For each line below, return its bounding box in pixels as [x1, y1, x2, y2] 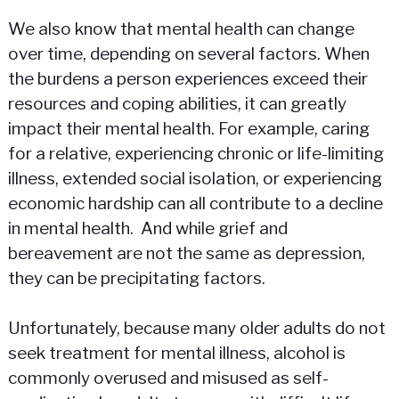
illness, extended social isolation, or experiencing [7, 167, 382, 189]
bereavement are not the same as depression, [7, 242, 365, 264]
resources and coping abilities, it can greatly [7, 93, 346, 114]
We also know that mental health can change [7, 18, 354, 39]
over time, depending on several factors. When [7, 43, 370, 64]
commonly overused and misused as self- [7, 368, 329, 389]
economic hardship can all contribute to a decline [7, 192, 383, 214]
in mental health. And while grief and [7, 217, 288, 239]
